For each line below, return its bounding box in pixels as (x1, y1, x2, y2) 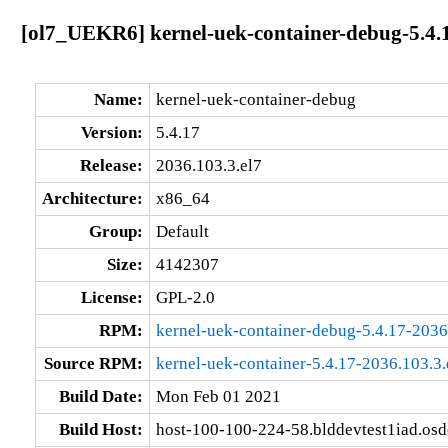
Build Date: (58, 386, 143, 406)
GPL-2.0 (155, 287, 215, 307)
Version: (80, 122, 143, 142)
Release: (79, 155, 143, 175)
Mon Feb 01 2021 (155, 386, 281, 406)
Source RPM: (43, 353, 143, 373)
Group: (88, 221, 143, 241)
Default (155, 221, 209, 241)
